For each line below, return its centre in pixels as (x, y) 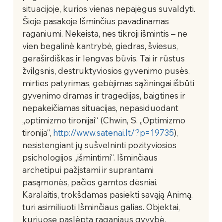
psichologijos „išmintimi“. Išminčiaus (91, 157)
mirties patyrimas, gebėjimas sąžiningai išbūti (109, 83)
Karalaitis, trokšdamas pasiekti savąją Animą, (108, 194)
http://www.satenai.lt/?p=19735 (113, 132)
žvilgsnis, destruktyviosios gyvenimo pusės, (107, 70)
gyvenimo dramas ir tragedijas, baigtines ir (105, 95)
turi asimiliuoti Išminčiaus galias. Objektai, (102, 207)
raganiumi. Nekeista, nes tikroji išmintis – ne (106, 33)
